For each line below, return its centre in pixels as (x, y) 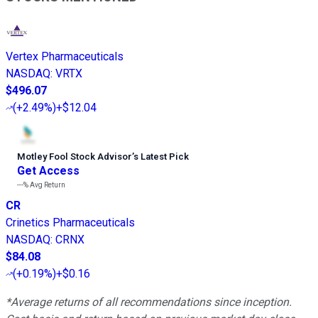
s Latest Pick (161, 157)
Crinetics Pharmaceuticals (70, 223)
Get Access (48, 171)
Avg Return (47, 185)
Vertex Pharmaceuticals (65, 57)
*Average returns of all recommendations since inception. (149, 302)
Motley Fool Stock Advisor (75, 157)
